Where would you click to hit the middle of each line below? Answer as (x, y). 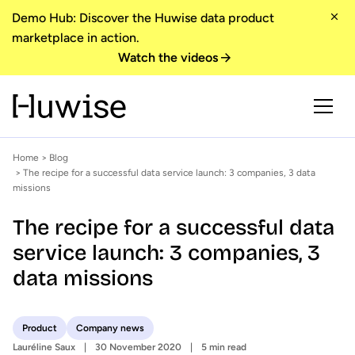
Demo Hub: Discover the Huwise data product (143, 18)
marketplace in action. (76, 38)
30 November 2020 (138, 347)
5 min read (224, 347)
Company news (110, 328)
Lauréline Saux (44, 347)
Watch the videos (168, 57)
